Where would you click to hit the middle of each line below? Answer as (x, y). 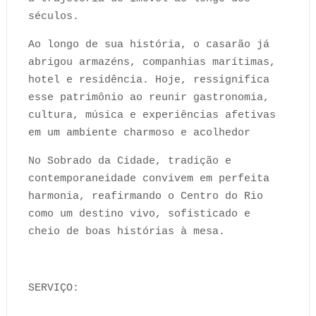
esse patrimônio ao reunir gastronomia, (148, 98)
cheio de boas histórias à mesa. (126, 232)
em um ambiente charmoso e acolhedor (139, 133)
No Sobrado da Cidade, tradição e (129, 161)
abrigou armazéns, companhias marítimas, (152, 62)
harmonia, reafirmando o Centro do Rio (145, 196)
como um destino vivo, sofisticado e (139, 214)
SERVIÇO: (53, 288)
